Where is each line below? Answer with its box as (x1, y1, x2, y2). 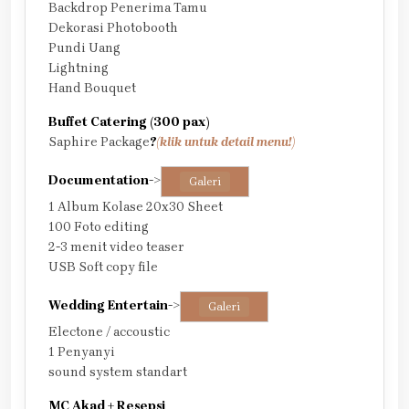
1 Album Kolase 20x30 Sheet (48, 199, 223, 215)
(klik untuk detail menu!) (156, 134, 295, 151)
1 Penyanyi (48, 344, 115, 361)
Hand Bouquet (48, 80, 136, 97)
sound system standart (48, 364, 187, 381)
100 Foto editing (48, 219, 149, 236)
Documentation (48, 173, 149, 189)
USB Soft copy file (48, 259, 158, 276)
